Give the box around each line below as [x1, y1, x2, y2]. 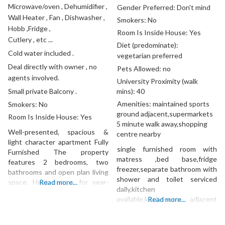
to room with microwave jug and [117, 205, 217, 214]
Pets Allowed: [117, 64, 163, 73]
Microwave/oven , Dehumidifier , [8, 2, 107, 11]
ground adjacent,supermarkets [117, 109, 213, 119]
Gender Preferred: [117, 3, 177, 12]
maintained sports [152, 99, 209, 108]
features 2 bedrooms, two [8, 158, 108, 167]
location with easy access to [8, 198, 108, 207]
